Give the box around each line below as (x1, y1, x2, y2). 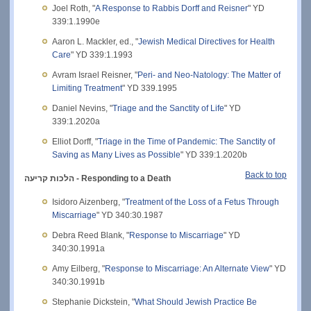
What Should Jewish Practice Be (135, 296, 257, 307)
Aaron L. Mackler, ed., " (52, 36, 138, 47)
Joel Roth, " (52, 3, 95, 13)
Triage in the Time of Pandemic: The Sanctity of (98, 136, 275, 146)
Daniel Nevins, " (52, 103, 112, 113)
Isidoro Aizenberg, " (52, 196, 125, 207)
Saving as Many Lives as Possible (52, 149, 180, 160)
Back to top (245, 169, 287, 180)
